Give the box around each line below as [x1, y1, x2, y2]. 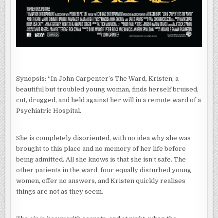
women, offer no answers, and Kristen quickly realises [16, 177, 186, 184]
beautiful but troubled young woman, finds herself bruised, [16, 85, 199, 93]
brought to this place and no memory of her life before [16, 145, 186, 152]
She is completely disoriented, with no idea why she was [16, 134, 191, 142]
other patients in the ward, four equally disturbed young [16, 166, 192, 174]
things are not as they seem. [16, 187, 104, 195]
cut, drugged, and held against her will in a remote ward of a [16, 96, 201, 104]
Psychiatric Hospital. [16, 107, 82, 114]
